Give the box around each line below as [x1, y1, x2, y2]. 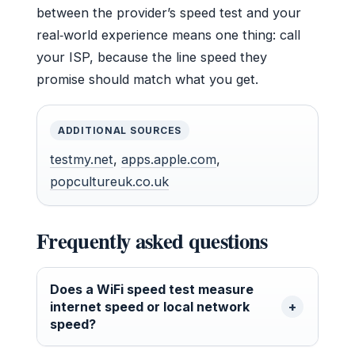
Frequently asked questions [36, 225, 268, 257]
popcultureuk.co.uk [50, 174, 169, 190]
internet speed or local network [50, 299, 250, 315]
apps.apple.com [121, 151, 216, 168]
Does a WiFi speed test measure [50, 281, 254, 298]
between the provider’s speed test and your [36, 5, 301, 21]
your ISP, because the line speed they [36, 49, 267, 66]
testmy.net [50, 151, 113, 168]
